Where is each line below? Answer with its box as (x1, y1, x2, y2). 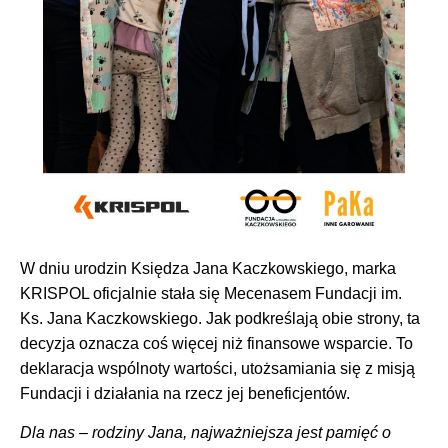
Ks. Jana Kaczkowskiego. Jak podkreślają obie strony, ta (20, 309, 420, 327)
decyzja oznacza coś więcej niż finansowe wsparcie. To (20, 334, 413, 352)
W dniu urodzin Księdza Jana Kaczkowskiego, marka (20, 259, 396, 277)
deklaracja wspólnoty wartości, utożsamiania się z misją (20, 359, 415, 377)
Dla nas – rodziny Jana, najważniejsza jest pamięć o (20, 424, 391, 442)
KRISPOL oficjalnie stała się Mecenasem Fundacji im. (20, 284, 402, 302)
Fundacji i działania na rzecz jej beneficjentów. (20, 384, 350, 402)
